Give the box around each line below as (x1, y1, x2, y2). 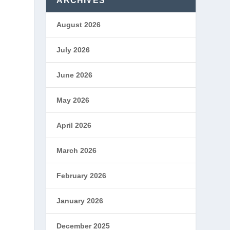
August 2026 (56, 21, 101, 29)
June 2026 (56, 71, 93, 79)
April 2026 (56, 121, 92, 129)
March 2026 (56, 146, 97, 155)
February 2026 (56, 171, 107, 180)
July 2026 (56, 46, 90, 54)
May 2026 (56, 96, 90, 104)
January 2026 (56, 197, 104, 205)
